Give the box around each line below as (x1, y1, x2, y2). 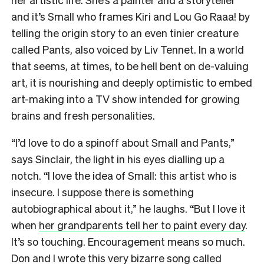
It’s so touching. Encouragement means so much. (11, 234, 245, 248)
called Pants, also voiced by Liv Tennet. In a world (11, 42, 244, 56)
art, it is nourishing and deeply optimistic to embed (11, 75, 252, 89)
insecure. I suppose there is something (11, 184, 194, 199)
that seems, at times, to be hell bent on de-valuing (11, 58, 249, 72)
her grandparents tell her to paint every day (39, 217, 245, 232)
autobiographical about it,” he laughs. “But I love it (11, 201, 246, 215)
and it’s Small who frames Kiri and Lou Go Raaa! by (11, 9, 250, 23)
